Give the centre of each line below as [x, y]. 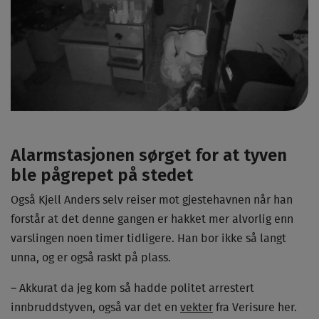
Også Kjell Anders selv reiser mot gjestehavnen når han [152, 200]
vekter [197, 307]
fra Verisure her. [255, 307]
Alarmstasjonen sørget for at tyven [149, 155]
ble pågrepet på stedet [102, 175]
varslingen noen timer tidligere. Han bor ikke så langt [148, 238]
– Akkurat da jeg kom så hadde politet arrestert [132, 288]
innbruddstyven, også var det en [95, 307]
